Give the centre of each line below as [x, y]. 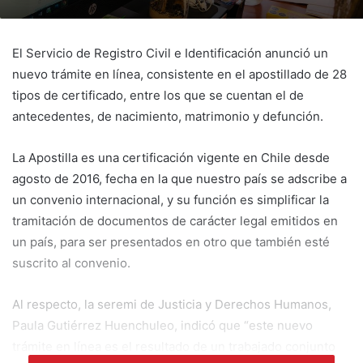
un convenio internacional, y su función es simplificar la [171, 200]
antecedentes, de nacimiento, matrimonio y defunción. [168, 117]
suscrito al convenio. [71, 263]
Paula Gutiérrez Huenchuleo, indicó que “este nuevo [162, 326]
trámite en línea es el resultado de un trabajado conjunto [174, 347]
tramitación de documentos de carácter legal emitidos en [175, 221]
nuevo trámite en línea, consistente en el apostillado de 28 [179, 75]
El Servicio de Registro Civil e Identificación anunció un [170, 53]
